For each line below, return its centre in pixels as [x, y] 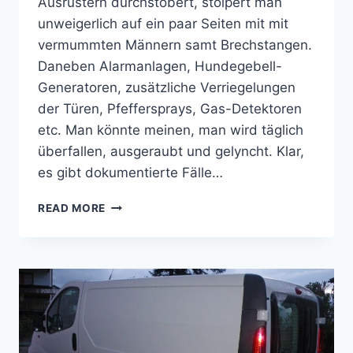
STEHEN [128, 254]
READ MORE [72, 208]
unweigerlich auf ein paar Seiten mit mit [163, 24]
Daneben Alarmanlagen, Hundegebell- [160, 67]
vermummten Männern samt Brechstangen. [175, 45]
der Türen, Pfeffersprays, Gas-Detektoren [170, 109]
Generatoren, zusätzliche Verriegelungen [167, 88]
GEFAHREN [136, 204]
